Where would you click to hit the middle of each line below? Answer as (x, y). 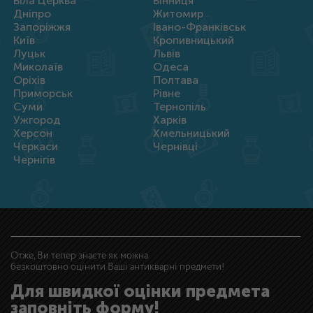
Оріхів (30, 80)
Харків (170, 120)
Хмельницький (191, 133)
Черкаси (36, 146)
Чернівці (175, 146)
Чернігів (35, 160)
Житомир (178, 14)
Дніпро (32, 14)
